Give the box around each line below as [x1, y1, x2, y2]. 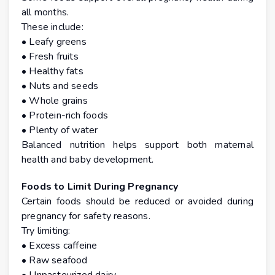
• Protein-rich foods [21, 109, 108, 123]
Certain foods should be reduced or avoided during [21, 195, 254, 209]
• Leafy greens [21, 35, 87, 49]
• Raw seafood [21, 254, 88, 268]
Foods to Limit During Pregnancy [21, 180, 179, 194]
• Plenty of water [21, 123, 98, 137]
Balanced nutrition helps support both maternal [21, 138, 254, 152]
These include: [21, 20, 83, 34]
